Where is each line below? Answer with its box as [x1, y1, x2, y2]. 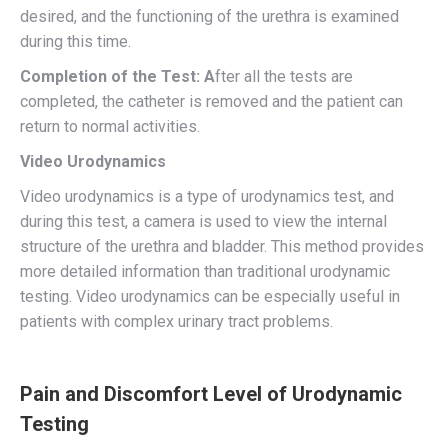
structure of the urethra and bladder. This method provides [20, 237, 424, 257]
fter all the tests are [215, 67, 353, 87]
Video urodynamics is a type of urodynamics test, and [20, 187, 394, 207]
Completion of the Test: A [20, 67, 215, 87]
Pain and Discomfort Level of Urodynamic [20, 382, 402, 407]
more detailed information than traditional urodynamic [20, 262, 390, 282]
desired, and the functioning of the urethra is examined [20, 7, 399, 27]
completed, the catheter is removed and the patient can [20, 92, 403, 112]
